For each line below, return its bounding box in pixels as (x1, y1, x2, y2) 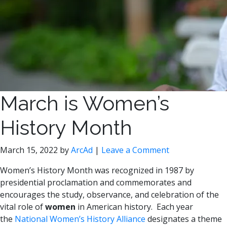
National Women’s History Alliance (15, 213, 145, 224)
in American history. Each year (75, 201, 193, 212)
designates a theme (145, 213, 222, 224)
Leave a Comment (101, 144, 169, 156)
